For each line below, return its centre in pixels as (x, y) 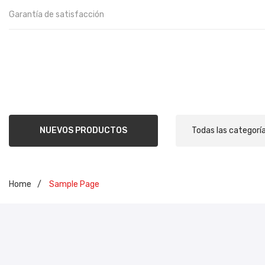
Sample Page (73, 184)
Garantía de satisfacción (56, 14)
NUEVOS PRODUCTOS (84, 131)
